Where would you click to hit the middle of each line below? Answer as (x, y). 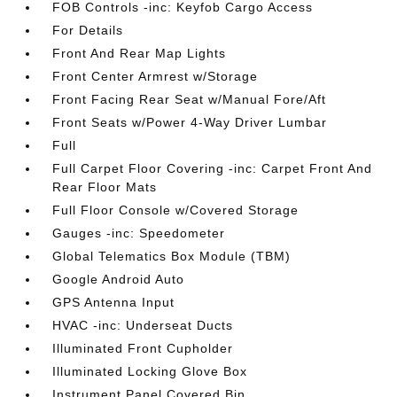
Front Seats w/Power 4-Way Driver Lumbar (190, 122)
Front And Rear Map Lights (140, 53)
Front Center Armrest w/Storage (156, 76)
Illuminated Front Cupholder (143, 348)
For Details (88, 30)
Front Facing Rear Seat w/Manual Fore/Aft (190, 99)
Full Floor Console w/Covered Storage (176, 210)
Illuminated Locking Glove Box (150, 371)
